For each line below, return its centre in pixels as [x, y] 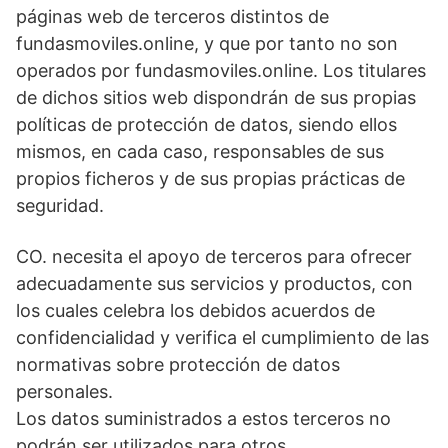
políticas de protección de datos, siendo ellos [206, 125]
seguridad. [60, 206]
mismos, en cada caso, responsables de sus [200, 152]
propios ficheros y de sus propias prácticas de [210, 179]
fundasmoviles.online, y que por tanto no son [207, 44]
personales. [64, 392]
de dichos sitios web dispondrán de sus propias [216, 98]
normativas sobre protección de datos [178, 365]
